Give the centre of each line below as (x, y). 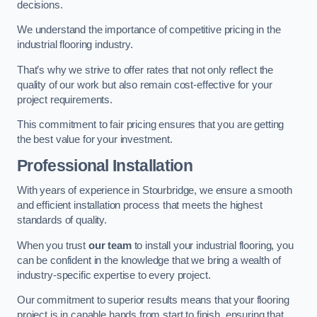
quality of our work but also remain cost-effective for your (145, 85)
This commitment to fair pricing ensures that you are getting (151, 125)
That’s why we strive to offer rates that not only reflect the (145, 70)
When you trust (53, 245)
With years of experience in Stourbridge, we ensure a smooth (155, 191)
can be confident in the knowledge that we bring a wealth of (149, 260)
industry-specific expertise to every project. (114, 275)
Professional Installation (105, 165)
